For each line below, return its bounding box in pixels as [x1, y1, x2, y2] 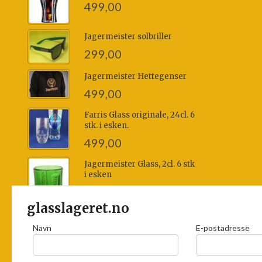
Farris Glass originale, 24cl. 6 [84, 109, 195, 120]
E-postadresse [196, 223, 250, 233]
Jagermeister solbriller [84, 31, 172, 42]
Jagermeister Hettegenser [84, 71, 187, 81]
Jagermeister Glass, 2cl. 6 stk [84, 158, 195, 169]
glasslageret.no [24, 200, 129, 216]
